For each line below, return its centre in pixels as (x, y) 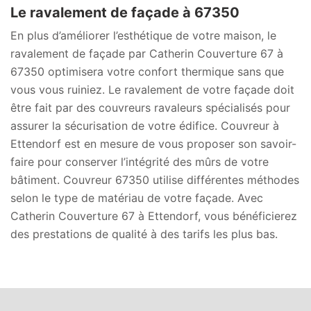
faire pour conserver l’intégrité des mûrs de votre (140, 162)
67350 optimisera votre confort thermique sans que (147, 72)
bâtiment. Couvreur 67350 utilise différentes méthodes (155, 180)
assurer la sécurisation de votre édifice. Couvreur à (145, 126)
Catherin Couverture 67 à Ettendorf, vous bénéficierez (154, 216)
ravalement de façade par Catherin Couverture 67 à (147, 53)
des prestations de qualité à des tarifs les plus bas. (144, 234)
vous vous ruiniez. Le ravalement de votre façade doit (152, 90)
